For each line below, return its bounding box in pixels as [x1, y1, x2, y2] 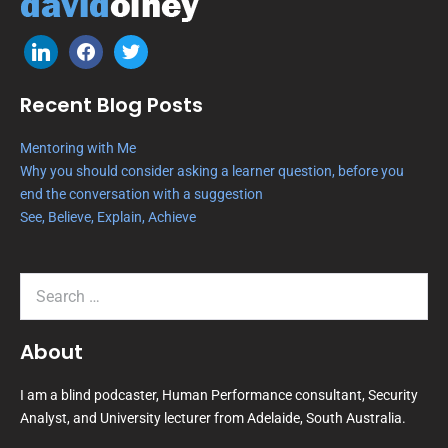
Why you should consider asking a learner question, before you [20, 163, 404, 179]
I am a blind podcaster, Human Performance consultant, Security [20, 387, 418, 403]
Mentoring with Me [20, 140, 136, 156]
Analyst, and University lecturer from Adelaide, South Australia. [20, 410, 406, 426]
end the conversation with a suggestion [20, 186, 263, 202]
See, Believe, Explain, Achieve [20, 209, 196, 225]
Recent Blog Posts [20, 91, 203, 119]
